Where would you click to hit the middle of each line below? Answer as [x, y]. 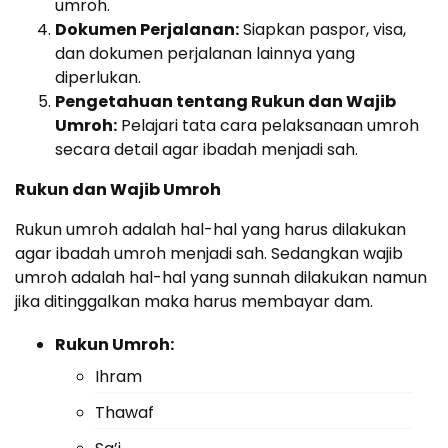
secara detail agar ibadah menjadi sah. [206, 149]
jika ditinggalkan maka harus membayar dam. [194, 301]
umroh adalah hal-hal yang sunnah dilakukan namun [221, 277]
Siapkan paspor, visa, [322, 29]
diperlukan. [98, 77]
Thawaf [124, 412]
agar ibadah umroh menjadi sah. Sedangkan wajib [209, 253]
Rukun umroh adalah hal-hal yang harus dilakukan [210, 229]
